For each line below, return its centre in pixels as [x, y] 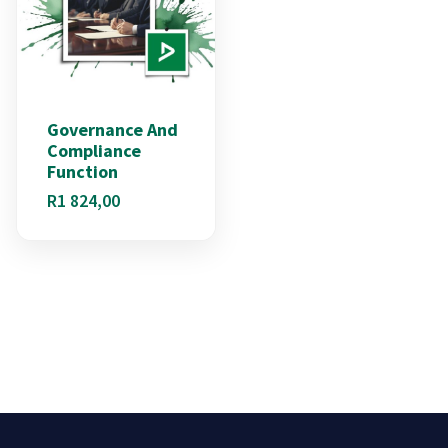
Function [82, 172]
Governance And [112, 130]
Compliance [94, 151]
